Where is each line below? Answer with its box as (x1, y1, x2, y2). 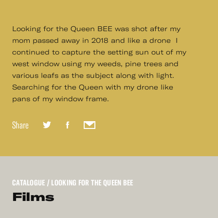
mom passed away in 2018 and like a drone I (12, 36, 178, 45)
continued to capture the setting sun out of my (12, 48, 186, 56)
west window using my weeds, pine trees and (12, 60, 179, 68)
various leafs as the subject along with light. (12, 72, 174, 80)
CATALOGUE (12, 178, 45, 187)
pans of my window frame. (12, 95, 111, 103)
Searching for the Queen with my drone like (12, 83, 173, 91)
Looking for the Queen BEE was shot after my (12, 25, 181, 33)
